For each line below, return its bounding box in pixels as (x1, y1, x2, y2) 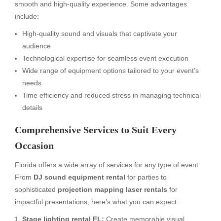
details (22, 103, 42, 111)
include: (15, 12, 39, 20)
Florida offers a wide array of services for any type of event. (15, 160, 200, 169)
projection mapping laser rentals (58, 185, 167, 193)
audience (22, 41, 51, 50)
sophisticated (15, 185, 58, 193)
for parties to (125, 173, 167, 181)
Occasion (15, 140, 54, 151)
